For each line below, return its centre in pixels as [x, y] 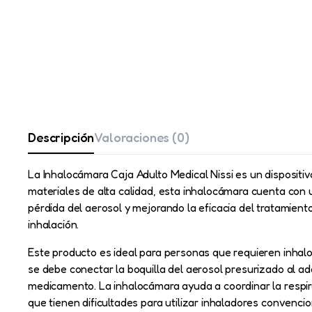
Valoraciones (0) [142, 137]
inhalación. [54, 224]
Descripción [61, 137]
